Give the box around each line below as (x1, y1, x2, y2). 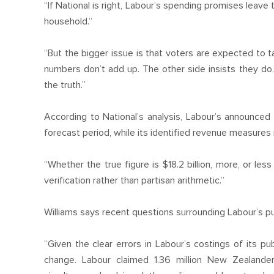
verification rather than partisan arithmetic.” (44, 174, 224, 187)
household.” (44, 15, 92, 28)
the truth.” (44, 78, 86, 91)
